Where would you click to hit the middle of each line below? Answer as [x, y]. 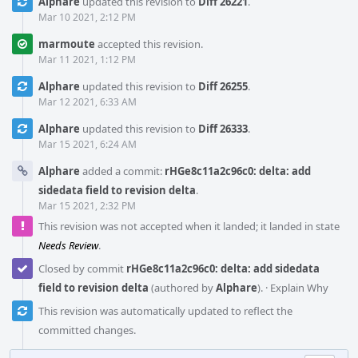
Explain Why [299, 287]
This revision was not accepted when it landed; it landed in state [189, 226]
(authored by [182, 287]
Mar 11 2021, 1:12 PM [87, 59]
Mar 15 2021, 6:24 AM [88, 144]
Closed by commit [82, 268]
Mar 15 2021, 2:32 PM [87, 205]
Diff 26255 [223, 86]
